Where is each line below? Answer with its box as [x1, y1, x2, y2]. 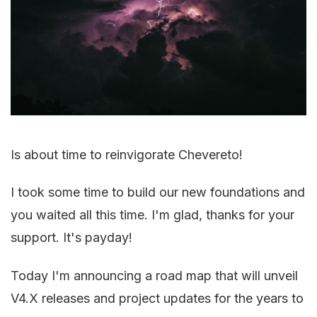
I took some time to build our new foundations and [11, 185, 305, 200]
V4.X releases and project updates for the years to [11, 290, 304, 306]
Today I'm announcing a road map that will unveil [11, 267, 298, 283]
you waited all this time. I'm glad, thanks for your [11, 207, 294, 223]
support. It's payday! [11, 230, 132, 246]
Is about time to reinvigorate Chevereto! [11, 146, 243, 162]
